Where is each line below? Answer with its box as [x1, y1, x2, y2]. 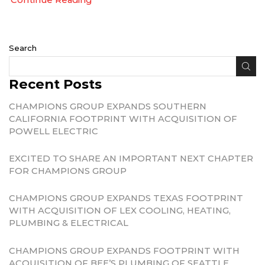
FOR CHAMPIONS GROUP [9, 166, 127, 177]
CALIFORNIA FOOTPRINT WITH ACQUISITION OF [9, 113, 237, 124]
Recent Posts [9, 76, 102, 93]
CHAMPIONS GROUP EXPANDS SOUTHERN [9, 101, 206, 112]
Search [9, 43, 37, 53]
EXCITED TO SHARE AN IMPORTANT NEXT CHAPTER [9, 153, 253, 164]
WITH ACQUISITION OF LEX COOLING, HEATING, [9, 205, 231, 216]
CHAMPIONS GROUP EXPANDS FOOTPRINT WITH [9, 245, 240, 256]
